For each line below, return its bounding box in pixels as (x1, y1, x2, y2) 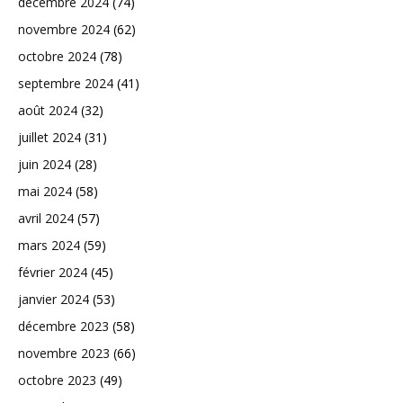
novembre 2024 (18, 21, 110, 38)
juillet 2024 (18, 129, 81, 146)
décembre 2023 (18, 318, 109, 335)
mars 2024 (18, 237, 80, 254)
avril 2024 (18, 210, 74, 227)
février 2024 (18, 264, 87, 281)
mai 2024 (18, 183, 72, 200)
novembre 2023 (18, 345, 110, 362)
